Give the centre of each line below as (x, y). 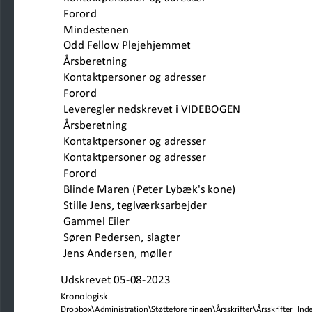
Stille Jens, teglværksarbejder (135, 205)
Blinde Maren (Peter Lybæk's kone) (151, 189)
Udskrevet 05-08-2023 (116, 280)
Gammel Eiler (96, 221)
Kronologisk (84, 297)
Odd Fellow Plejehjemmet (162, 46)
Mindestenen (138, 30)
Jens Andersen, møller (160, 253)
